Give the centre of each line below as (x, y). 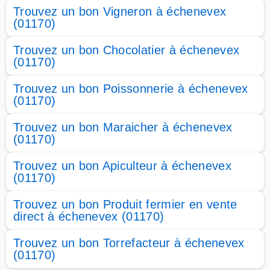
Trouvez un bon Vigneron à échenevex (120, 11)
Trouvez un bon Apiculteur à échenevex (122, 166)
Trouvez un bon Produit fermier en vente (125, 204)
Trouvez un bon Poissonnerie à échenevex (131, 89)
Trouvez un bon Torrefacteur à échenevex (129, 243)
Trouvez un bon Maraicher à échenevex (123, 127)
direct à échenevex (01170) (89, 216)
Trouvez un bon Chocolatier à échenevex (127, 50)
